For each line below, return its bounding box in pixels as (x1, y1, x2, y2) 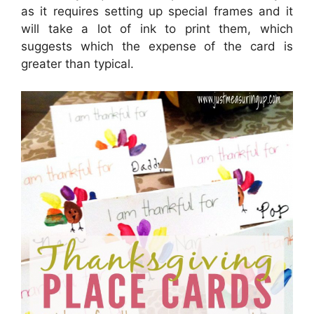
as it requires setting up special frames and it (21, 4, 293, 19)
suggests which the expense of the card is (21, 39, 293, 54)
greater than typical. (21, 57, 134, 71)
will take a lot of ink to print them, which (21, 22, 293, 36)
